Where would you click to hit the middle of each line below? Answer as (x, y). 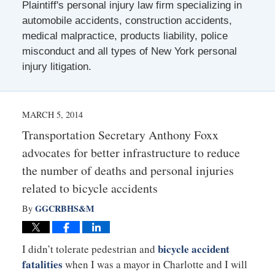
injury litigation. (56, 66)
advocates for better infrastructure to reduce (131, 152)
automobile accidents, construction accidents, (127, 20)
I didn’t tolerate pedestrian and (90, 249)
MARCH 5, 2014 (52, 114)
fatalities (42, 264)
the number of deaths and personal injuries (128, 170)
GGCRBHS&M (64, 208)
